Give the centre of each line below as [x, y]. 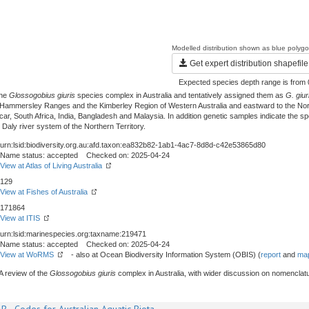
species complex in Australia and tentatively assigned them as [180, 95]
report [271, 255]
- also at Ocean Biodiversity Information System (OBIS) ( [162, 255]
